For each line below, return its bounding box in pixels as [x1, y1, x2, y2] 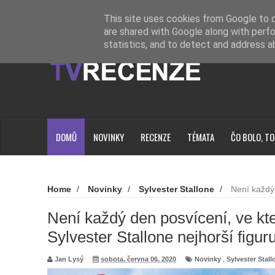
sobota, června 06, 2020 [101, 255, 176, 263]
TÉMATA [187, 130, 214, 144]
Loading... [93, 9, 126, 17]
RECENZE [140, 130, 171, 144]
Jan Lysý [55, 255, 83, 263]
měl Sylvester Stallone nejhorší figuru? [41, 196, 190, 205]
